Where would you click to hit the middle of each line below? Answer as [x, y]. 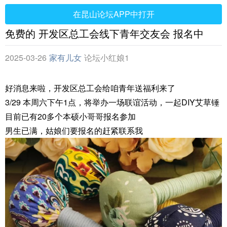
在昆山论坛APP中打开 [113, 14]
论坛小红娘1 [107, 58]
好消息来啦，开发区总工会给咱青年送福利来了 [90, 88]
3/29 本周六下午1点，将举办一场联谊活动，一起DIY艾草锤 [112, 102]
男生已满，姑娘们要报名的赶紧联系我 [74, 130]
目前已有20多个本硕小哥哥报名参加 [70, 116]
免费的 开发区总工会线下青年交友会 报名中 [104, 33]
